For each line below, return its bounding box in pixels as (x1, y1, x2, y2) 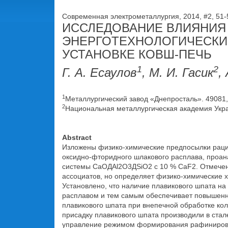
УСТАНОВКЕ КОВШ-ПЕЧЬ (62, 47, 212, 61)
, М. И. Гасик (142, 66, 213, 79)
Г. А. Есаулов (62, 66, 137, 79)
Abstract (62, 133, 92, 141)
